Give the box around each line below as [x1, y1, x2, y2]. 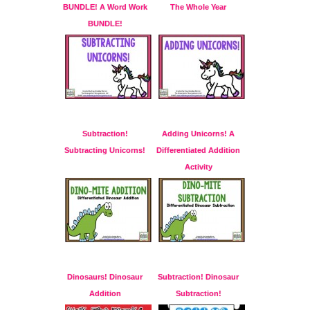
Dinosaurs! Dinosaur [67, 273, 143, 282]
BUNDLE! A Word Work [62, 3, 147, 12]
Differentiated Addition [156, 146, 240, 155]
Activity [184, 163, 212, 172]
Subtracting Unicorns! [64, 146, 145, 155]
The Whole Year [170, 3, 226, 12]
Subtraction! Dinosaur [158, 273, 239, 282]
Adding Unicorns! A [162, 129, 235, 138]
